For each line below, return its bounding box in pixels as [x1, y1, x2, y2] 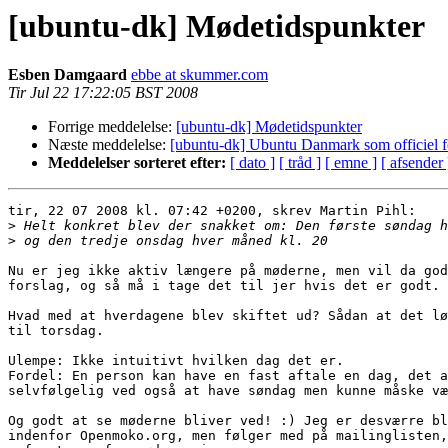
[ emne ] [325, 154, 377, 172]
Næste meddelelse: [48, 136, 170, 154]
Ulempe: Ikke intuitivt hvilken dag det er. [8, 353, 344, 369]
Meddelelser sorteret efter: [48, 154, 226, 172]
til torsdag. [8, 323, 104, 339]
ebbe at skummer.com [131, 66, 268, 84]
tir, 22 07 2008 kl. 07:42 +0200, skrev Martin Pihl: [8, 203, 416, 219]
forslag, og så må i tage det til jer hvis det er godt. [8, 278, 440, 294]
